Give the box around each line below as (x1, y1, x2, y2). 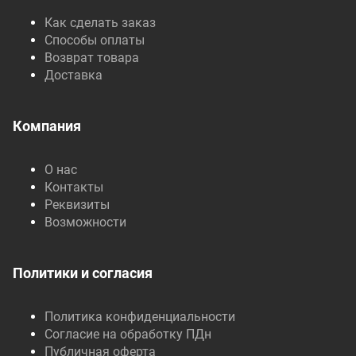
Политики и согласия (13, 265, 153, 281)
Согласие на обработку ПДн (44, 327, 211, 342)
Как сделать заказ (44, 15, 156, 30)
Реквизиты (44, 197, 110, 212)
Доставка (44, 68, 103, 83)
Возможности (44, 215, 126, 230)
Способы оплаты (44, 33, 145, 48)
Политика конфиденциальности (44, 309, 235, 324)
